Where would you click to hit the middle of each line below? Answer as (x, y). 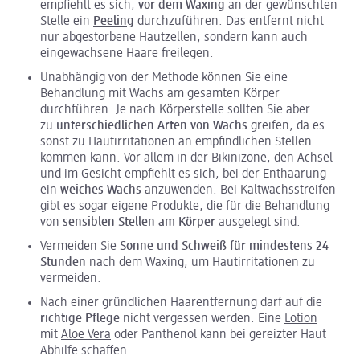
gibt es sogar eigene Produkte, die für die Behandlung (185, 206)
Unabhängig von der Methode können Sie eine (164, 78)
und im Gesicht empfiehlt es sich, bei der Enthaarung (183, 174)
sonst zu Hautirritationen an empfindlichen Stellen (176, 142)
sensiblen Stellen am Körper (139, 222)
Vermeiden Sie (80, 246)
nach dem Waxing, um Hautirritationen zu (200, 262)
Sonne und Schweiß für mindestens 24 (224, 246)
